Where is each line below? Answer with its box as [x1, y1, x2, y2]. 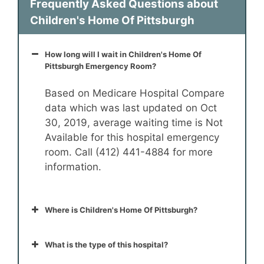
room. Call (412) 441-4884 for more [45, 146, 213, 159]
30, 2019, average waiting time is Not [45, 117, 223, 129]
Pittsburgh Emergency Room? [45, 61, 156, 71]
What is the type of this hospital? [45, 240, 168, 250]
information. [45, 161, 101, 173]
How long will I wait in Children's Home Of [45, 49, 202, 60]
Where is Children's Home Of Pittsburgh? [45, 204, 197, 214]
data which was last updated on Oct [45, 102, 217, 114]
